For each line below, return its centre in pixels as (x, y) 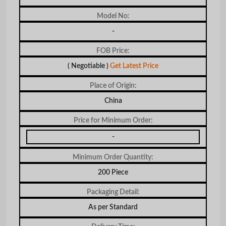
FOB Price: (113, 51)
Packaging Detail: (113, 192)
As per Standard (113, 207)
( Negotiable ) (88, 66)
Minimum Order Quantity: (113, 157)
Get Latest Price (134, 66)
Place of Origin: (113, 86)
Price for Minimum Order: (113, 120)
